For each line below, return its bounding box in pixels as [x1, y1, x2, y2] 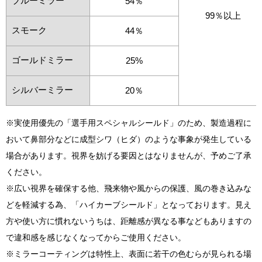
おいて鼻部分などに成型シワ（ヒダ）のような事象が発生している [6, 134, 251, 144]
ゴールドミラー [12, 54, 73, 65]
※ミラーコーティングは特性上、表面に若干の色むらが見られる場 [6, 249, 251, 258]
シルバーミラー [12, 84, 73, 95]
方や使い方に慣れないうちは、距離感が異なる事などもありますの [6, 216, 251, 226]
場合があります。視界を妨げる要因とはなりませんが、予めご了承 [6, 150, 251, 160]
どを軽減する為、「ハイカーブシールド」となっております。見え [6, 199, 251, 209]
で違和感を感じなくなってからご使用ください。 [6, 232, 186, 242]
